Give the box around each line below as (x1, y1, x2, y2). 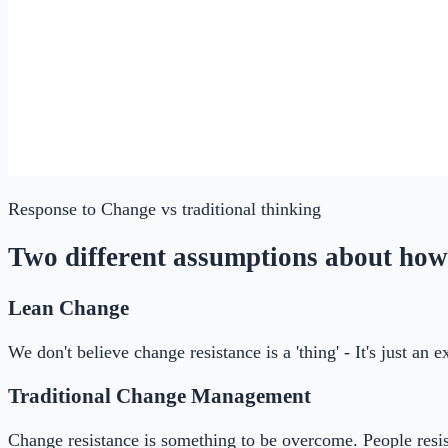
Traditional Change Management (8, 383, 311, 408)
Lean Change (8, 295, 129, 320)
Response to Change (8, 198, 156, 219)
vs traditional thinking (156, 198, 321, 219)
